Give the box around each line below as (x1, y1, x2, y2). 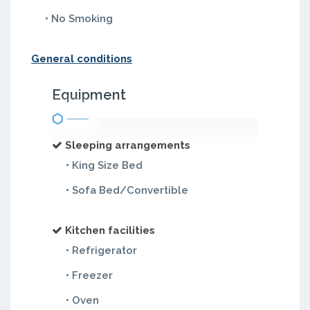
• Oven (66, 294, 99, 307)
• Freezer (66, 269, 113, 282)
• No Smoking (45, 12, 113, 25)
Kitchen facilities (65, 224, 155, 237)
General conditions (31, 53, 132, 65)
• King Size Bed (66, 159, 143, 172)
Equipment (52, 86, 126, 103)
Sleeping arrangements (65, 139, 190, 152)
